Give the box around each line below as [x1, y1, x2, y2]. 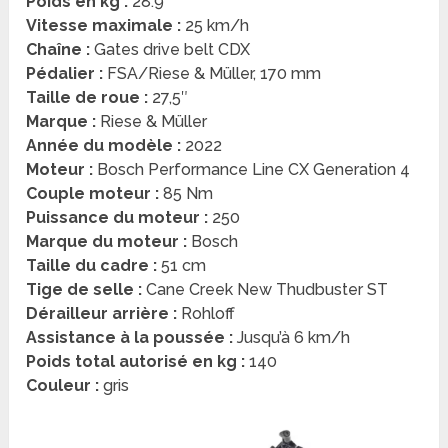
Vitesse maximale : [26, 16, 186, 36]
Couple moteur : [26, 184, 160, 204]
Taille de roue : [26, 88, 153, 108]
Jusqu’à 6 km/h [233, 328, 351, 348]
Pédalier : [26, 64, 104, 84]
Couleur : [26, 376, 100, 396]
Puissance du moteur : [26, 208, 209, 228]
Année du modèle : [26, 136, 186, 156]
